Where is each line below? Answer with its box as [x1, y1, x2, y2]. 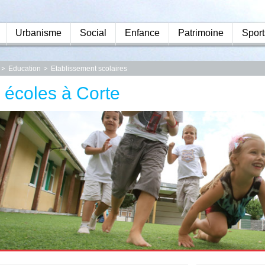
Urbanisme [15, 28, 62, 38]
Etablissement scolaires [51, 64, 127, 73]
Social [80, 28, 106, 38]
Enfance [125, 28, 160, 38]
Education [8, 64, 41, 73]
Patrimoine [178, 28, 224, 38]
